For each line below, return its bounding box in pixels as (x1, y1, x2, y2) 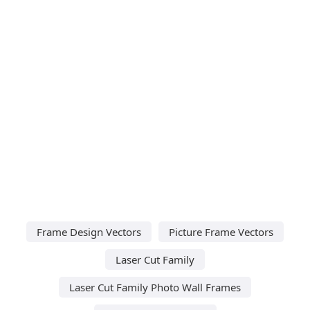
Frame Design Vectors (37, 224, 141, 239)
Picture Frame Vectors (169, 224, 273, 239)
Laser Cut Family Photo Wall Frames (69, 280, 241, 294)
